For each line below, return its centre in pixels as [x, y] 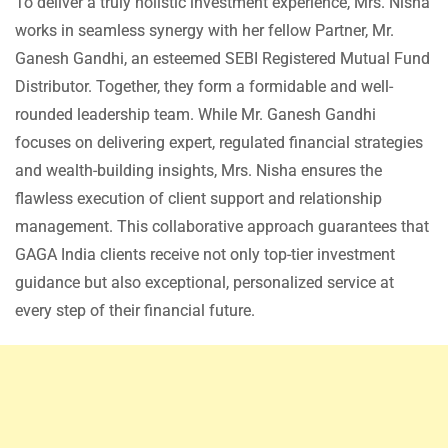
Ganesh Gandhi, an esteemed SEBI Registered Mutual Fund [222, 59]
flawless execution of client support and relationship [198, 199]
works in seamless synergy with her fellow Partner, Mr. [204, 31]
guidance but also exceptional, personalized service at [204, 283]
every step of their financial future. [135, 311]
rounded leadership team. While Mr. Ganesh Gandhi [195, 115]
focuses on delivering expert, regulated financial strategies [219, 143]
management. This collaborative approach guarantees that [222, 227]
